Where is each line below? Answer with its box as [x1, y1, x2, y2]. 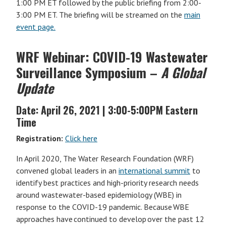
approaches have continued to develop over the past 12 [16, 214, 204, 224]
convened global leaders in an [16, 165, 119, 176]
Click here [65, 133, 97, 143]
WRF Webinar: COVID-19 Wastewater [16, 47, 208, 67]
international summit [119, 165, 190, 176]
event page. [16, 22, 55, 32]
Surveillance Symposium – [16, 63, 161, 82]
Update [16, 78, 53, 98]
